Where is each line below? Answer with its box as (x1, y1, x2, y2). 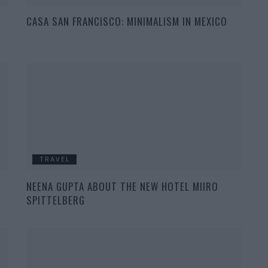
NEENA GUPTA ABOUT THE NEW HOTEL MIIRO (26, 179, 218, 194)
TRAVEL (39, 155, 71, 164)
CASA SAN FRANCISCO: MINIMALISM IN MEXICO (26, 14, 227, 29)
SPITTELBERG (26, 193, 85, 208)
